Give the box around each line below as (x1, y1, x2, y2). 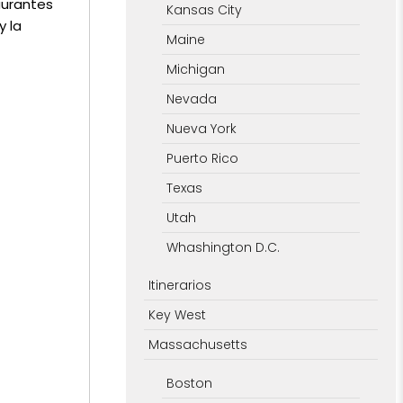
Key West (148, 305, 206, 324)
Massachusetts (148, 335, 247, 354)
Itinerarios (148, 275, 211, 294)
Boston (166, 373, 212, 392)
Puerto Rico (166, 148, 238, 167)
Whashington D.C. (166, 237, 280, 256)
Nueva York (166, 119, 237, 138)
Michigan (166, 59, 225, 78)
